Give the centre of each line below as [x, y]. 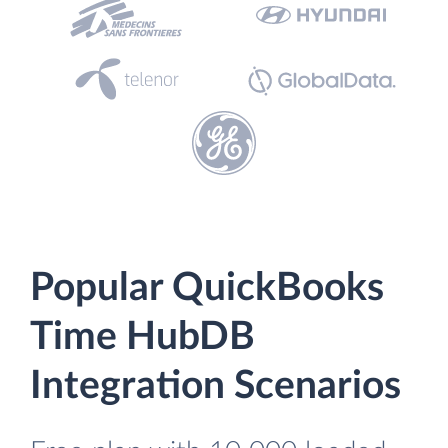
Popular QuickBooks [207, 288]
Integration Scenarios [215, 386]
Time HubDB [142, 337]
